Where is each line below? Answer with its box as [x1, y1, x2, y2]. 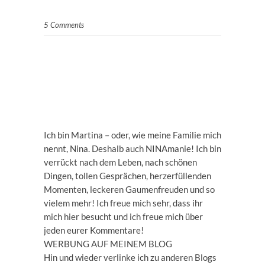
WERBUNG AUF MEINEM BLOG [44, 238, 172, 250]
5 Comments [44, 20, 84, 30]
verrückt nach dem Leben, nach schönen [44, 157, 197, 168]
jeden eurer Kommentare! [44, 225, 144, 236]
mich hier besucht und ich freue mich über [44, 211, 203, 222]
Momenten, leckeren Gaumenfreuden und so [44, 184, 215, 195]
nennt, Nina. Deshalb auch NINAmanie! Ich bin [44, 143, 221, 154]
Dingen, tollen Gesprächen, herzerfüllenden [44, 170, 211, 182]
